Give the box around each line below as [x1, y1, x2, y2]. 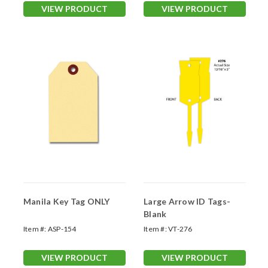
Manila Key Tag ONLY [23, 196, 110, 206]
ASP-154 [47, 224, 77, 233]
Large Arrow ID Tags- [144, 196, 230, 206]
